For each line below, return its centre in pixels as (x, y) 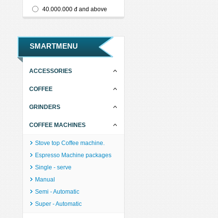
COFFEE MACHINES (57, 125)
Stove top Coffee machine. (70, 143)
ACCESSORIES (51, 71)
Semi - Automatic (57, 192)
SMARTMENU (54, 46)
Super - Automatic (58, 204)
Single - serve (53, 167)
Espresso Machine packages (73, 155)
